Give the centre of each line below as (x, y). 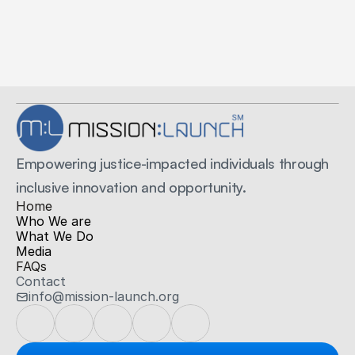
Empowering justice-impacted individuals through (173, 163)
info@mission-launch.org (104, 296)
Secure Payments (177, 44)
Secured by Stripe (177, 63)
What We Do (55, 236)
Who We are (53, 221)
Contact (41, 281)
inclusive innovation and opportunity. (131, 187)
